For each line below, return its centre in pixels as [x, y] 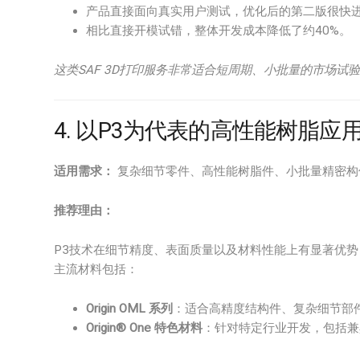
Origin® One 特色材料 [144, 328]
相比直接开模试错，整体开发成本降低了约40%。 [219, 31]
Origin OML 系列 [129, 309]
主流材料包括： [96, 269]
